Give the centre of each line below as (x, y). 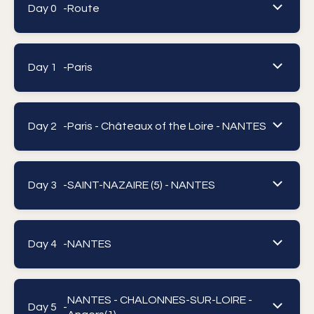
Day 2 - (48, 126)
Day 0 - (48, 8)
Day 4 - (48, 244)
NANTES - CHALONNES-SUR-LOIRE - (160, 300)
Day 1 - (48, 67)
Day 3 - (48, 185)
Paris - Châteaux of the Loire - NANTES (167, 126)
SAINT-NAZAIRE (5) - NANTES (141, 185)
